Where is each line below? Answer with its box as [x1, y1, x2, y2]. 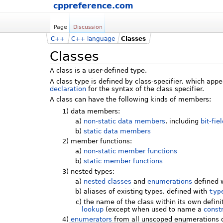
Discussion [73, 23, 103, 30]
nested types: [69, 167, 115, 175]
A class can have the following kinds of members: [50, 96, 211, 104]
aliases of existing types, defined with [82, 187, 209, 195]
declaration [50, 85, 86, 93]
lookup [82, 205, 104, 213]
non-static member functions [84, 147, 177, 155]
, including [165, 117, 201, 125]
